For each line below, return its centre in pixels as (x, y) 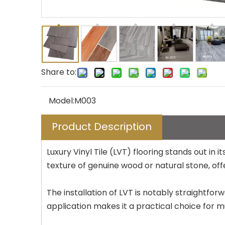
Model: (62, 101)
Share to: (59, 72)
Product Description (102, 127)
